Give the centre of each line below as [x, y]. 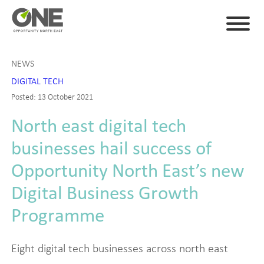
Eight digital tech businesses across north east [119, 248]
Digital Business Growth [105, 193]
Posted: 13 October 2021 [52, 97]
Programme [57, 215]
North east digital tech [98, 126]
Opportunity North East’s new [128, 170]
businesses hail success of [111, 148]
